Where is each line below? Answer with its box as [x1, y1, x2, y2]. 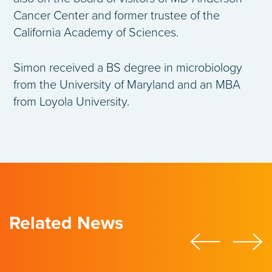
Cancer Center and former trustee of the [13, 8, 220, 24]
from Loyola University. [13, 95, 129, 110]
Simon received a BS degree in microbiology [13, 61, 242, 76]
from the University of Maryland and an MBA [13, 78, 240, 93]
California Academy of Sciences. [13, 25, 178, 41]
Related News [9, 212, 123, 235]
